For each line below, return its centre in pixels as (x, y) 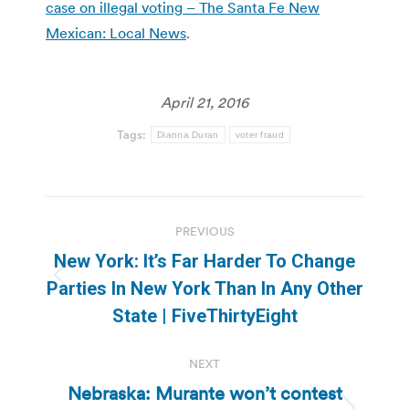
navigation (119, 255)
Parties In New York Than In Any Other (204, 288)
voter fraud (259, 134)
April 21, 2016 (204, 102)
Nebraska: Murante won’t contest (204, 393)
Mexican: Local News (116, 32)
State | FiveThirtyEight (204, 315)
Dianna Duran (188, 134)
